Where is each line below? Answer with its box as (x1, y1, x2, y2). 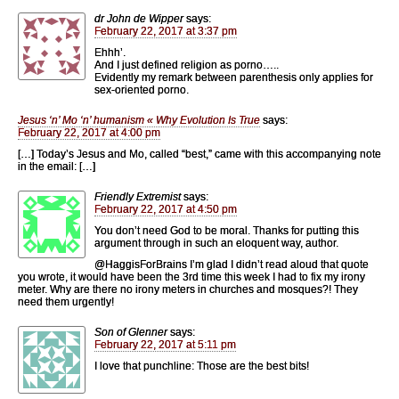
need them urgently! (18, 295, 114, 308)
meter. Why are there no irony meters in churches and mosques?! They (18, 282, 358, 296)
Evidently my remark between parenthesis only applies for (94, 70, 373, 84)
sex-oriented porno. (94, 83, 189, 96)
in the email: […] (18, 159, 95, 173)
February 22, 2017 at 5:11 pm (94, 338, 236, 351)
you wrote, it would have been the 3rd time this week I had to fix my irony (18, 270, 365, 283)
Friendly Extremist (94, 190, 181, 203)
